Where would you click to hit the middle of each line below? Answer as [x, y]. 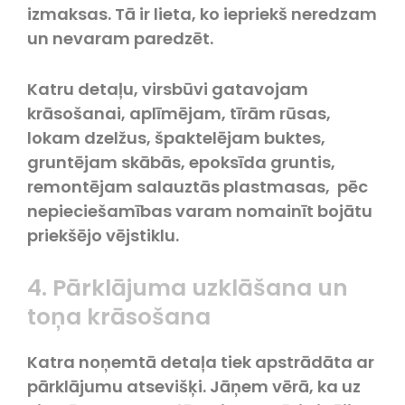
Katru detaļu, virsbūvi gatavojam [168, 89]
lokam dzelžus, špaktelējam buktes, [176, 137]
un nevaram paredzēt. [120, 38]
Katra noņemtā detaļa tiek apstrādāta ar [201, 362]
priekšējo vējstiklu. [103, 235]
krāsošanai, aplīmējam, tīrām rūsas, [179, 113]
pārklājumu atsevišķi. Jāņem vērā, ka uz [194, 386]
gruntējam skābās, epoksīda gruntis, [181, 162]
